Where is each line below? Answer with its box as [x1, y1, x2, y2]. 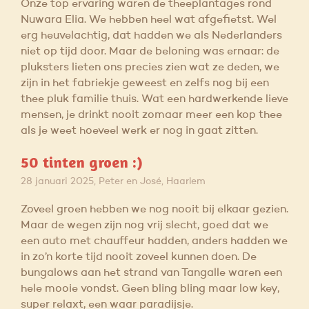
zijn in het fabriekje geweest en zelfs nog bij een [21, 78, 269, 90]
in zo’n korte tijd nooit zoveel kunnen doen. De [21, 252, 257, 263]
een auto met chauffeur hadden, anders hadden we [21, 236, 288, 248]
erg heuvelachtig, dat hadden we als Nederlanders [21, 30, 282, 42]
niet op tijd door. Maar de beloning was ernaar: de [21, 46, 279, 58]
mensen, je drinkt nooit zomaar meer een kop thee [21, 110, 282, 121]
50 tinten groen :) [21, 153, 143, 172]
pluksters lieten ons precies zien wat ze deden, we [21, 62, 279, 74]
